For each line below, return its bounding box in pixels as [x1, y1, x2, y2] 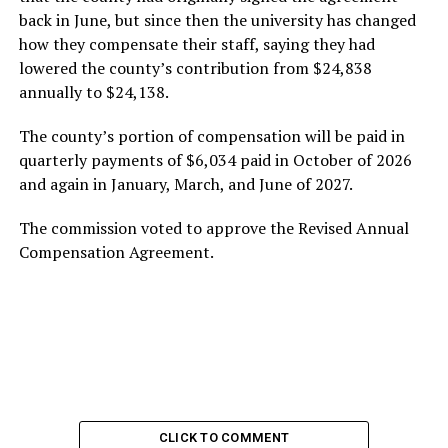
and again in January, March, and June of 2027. [18, 172, 353, 195]
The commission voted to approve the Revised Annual [18, 216, 409, 239]
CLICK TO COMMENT [158, 429, 290, 445]
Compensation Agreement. [18, 240, 214, 263]
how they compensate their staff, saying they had [18, 32, 375, 55]
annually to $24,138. [18, 80, 169, 103]
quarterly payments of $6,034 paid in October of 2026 [18, 148, 412, 171]
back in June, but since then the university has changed [18, 8, 416, 31]
